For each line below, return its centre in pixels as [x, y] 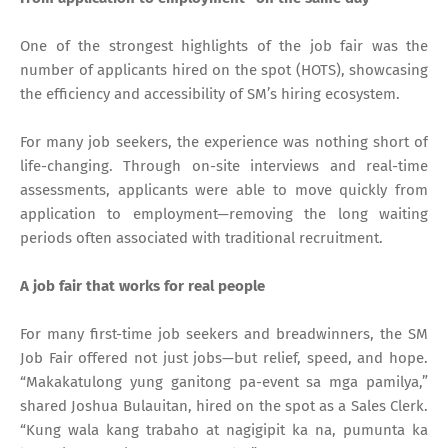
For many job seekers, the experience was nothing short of [224, 141]
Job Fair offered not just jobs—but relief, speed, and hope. [224, 357]
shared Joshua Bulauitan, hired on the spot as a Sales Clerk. [224, 405]
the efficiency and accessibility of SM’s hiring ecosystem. [210, 93]
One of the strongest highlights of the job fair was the [224, 45]
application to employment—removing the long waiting [224, 213]
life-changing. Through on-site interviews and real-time [224, 165]
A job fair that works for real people [142, 285]
